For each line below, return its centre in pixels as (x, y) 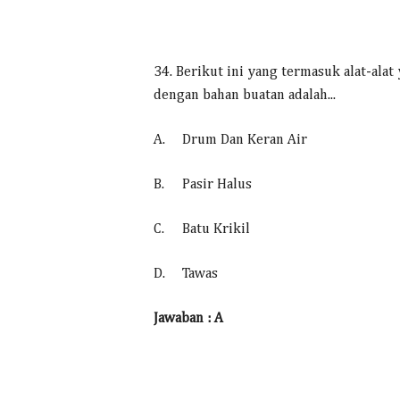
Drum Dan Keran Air (245, 140)
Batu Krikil (216, 229)
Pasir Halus (217, 185)
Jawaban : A (188, 319)
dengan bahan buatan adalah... (245, 96)
